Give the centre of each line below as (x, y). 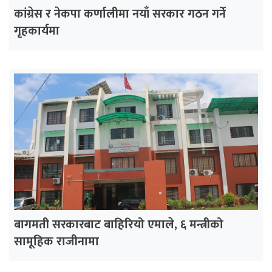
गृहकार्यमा (37, 31)
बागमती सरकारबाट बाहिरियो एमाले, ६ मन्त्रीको (119, 224)
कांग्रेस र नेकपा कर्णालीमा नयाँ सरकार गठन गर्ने (120, 14)
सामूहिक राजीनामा (56, 241)
